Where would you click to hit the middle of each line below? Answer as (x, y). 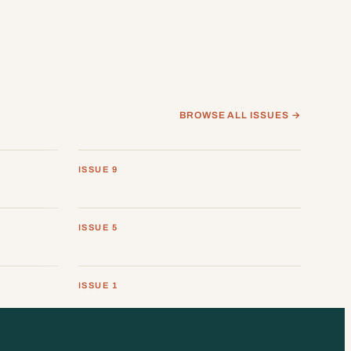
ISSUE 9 (98, 170)
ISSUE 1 (98, 286)
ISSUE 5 (98, 228)
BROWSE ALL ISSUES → (240, 116)
